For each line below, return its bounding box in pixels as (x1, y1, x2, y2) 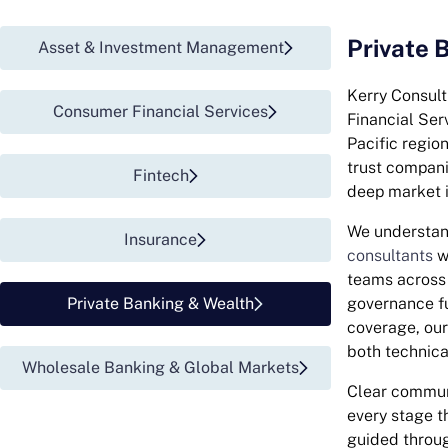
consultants (346, 246, 433, 265)
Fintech (132, 166, 189, 185)
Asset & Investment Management (37, 38, 284, 57)
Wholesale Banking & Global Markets (22, 358, 300, 377)
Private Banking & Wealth (67, 294, 255, 313)
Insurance (124, 230, 198, 249)
